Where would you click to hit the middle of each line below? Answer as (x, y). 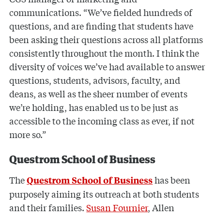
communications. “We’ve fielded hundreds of (101, 12)
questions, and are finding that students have (101, 25)
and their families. (48, 208)
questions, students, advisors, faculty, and (95, 80)
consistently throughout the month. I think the (104, 53)
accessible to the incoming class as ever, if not (102, 120)
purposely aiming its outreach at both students (104, 194)
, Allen (161, 208)
